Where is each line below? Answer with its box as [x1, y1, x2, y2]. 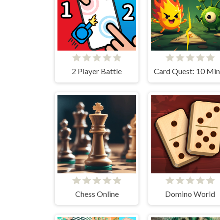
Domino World [165, 189, 215, 198]
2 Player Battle [72, 66, 122, 76]
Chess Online [75, 189, 119, 198]
